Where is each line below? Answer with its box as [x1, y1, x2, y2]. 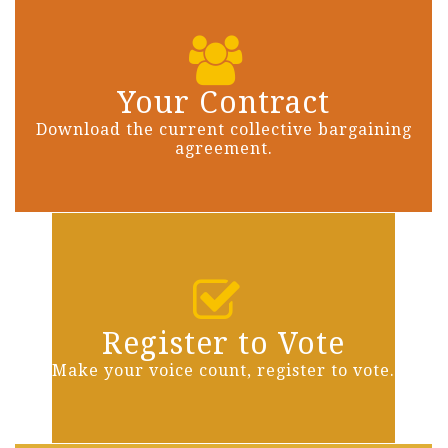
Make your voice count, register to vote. [52, 361, 395, 381]
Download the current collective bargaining [35, 120, 412, 140]
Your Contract [117, 85, 330, 121]
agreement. [174, 139, 273, 159]
